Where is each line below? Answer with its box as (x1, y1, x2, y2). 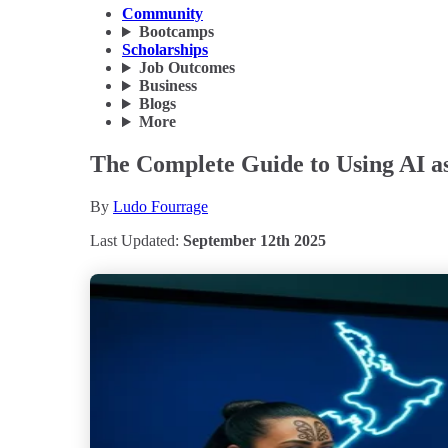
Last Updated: (90, 232, 183, 249)
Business (138, 77, 197, 95)
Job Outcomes (138, 59, 235, 77)
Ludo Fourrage (113, 198, 208, 215)
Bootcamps (138, 23, 214, 41)
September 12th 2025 (183, 232, 326, 249)
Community (122, 5, 203, 23)
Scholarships (122, 41, 208, 59)
